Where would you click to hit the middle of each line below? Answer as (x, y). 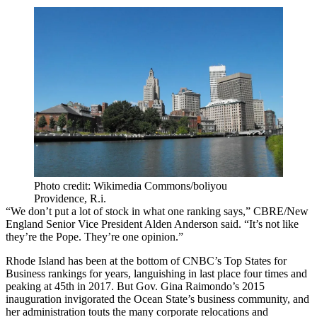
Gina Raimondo (196, 287)
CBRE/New (281, 212)
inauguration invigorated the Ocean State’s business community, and (157, 299)
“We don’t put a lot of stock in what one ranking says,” (129, 212)
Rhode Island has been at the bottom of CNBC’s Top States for (146, 261)
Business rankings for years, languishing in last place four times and (156, 274)
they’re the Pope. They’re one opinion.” (94, 237)
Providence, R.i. (70, 199)
